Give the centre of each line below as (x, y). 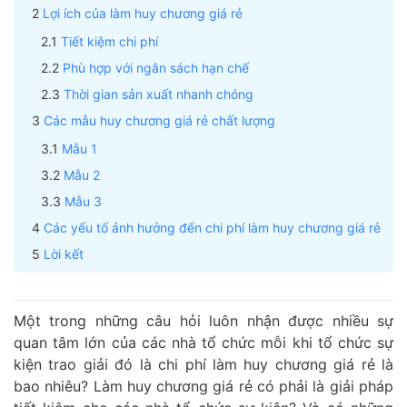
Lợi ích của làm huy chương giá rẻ (143, 13)
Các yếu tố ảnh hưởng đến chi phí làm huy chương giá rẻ (212, 227)
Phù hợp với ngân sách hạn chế (156, 67)
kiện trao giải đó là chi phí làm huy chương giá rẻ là (203, 364)
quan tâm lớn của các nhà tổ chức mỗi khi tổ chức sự (203, 342)
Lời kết (64, 253)
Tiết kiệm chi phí (109, 41)
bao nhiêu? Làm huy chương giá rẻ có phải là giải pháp (203, 386)
